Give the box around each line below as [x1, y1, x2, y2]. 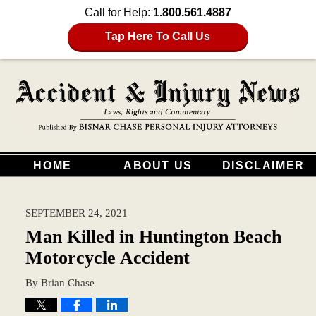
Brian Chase [40, 276, 95, 288]
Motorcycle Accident [25, 247, 190, 268]
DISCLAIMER [221, 159, 305, 171]
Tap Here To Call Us [105, 30, 211, 42]
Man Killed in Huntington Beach [25, 226, 281, 247]
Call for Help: [85, 6, 153, 18]
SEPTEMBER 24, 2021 [25, 206, 128, 219]
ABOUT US [123, 159, 193, 171]
